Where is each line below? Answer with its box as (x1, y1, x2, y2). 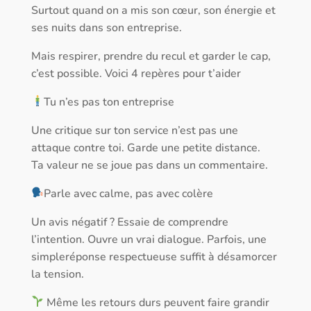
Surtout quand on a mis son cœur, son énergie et (31, 2, 276, 18)
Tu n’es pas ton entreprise (44, 94, 175, 110)
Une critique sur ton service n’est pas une (31, 122, 238, 138)
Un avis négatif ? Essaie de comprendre (31, 214, 228, 230)
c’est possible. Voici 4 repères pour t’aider (31, 65, 241, 81)
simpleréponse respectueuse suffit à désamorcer (31, 249, 277, 264)
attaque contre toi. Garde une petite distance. (31, 140, 260, 155)
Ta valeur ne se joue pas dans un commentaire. (31, 157, 268, 173)
